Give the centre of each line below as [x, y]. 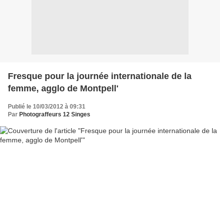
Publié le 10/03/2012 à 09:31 [47, 106]
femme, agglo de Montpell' [63, 88]
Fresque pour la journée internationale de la [100, 76]
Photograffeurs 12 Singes [55, 114]
